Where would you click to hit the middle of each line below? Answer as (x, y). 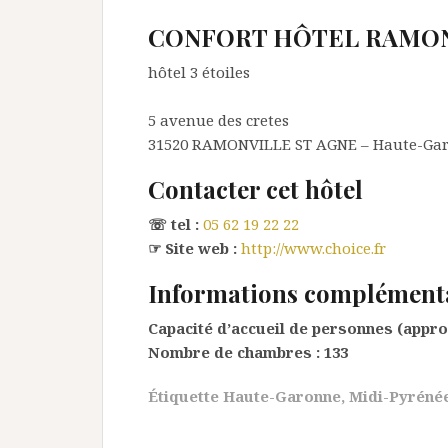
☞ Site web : (192, 248)
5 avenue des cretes (218, 120)
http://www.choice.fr (313, 248)
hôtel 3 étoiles (199, 72)
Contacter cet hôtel (255, 189)
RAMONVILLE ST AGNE (274, 144)
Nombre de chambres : (234, 352)
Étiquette (185, 396)
